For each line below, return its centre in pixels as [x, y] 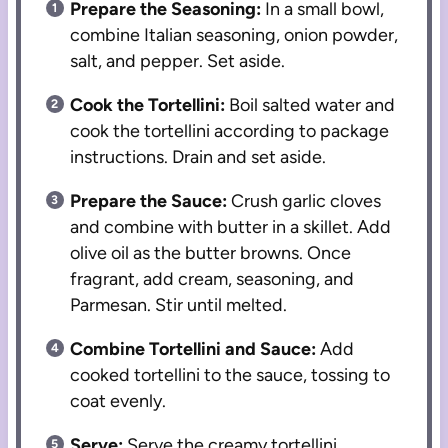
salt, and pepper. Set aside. [178, 61]
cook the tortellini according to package [230, 131]
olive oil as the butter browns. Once [211, 253]
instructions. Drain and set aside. [198, 157]
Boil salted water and [310, 105]
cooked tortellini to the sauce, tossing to [230, 375]
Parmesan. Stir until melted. [179, 305]
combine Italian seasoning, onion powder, [234, 35]
